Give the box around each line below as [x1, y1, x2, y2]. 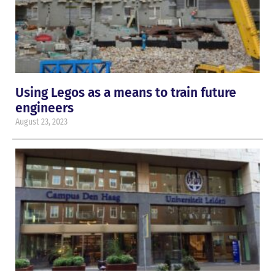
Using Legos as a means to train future [15, 85, 236, 101]
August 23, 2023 [15, 116, 68, 128]
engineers [15, 100, 74, 117]
